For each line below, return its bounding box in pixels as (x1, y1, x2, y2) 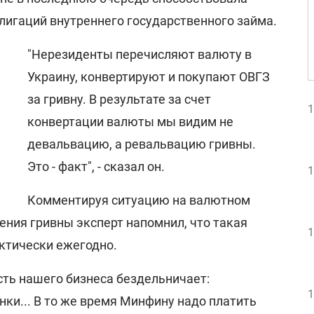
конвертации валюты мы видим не (27, 114, 233, 129)
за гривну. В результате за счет (27, 92, 211, 107)
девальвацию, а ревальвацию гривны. (27, 137, 256, 151)
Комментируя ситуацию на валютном (27, 193, 250, 207)
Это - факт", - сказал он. (27, 159, 165, 174)
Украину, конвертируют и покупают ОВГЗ (27, 69, 270, 84)
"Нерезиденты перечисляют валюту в (27, 47, 252, 62)
